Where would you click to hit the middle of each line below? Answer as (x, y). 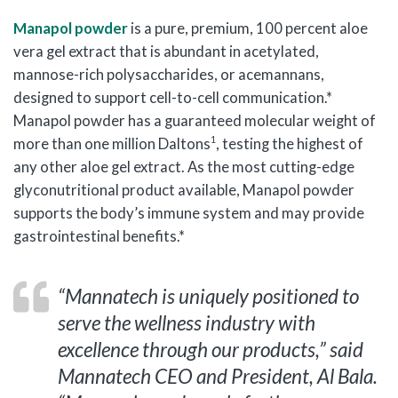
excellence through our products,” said (211, 350)
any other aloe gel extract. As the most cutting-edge (184, 167)
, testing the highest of (290, 144)
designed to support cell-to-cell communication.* (173, 98)
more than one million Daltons (112, 144)
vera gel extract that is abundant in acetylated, (166, 52)
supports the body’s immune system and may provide (189, 213)
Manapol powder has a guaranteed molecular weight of (195, 121)
